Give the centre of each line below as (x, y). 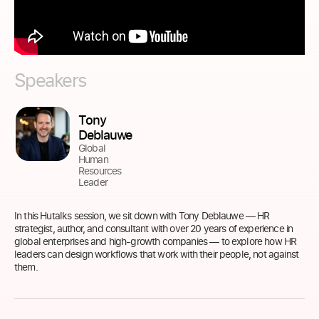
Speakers (51, 79)
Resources (100, 170)
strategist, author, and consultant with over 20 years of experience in (154, 228)
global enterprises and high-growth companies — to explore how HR (156, 241)
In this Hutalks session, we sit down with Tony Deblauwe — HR (142, 215)
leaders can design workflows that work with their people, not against (157, 253)
